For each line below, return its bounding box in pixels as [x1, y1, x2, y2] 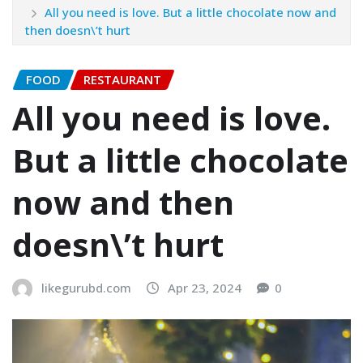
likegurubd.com [41, 280, 131, 297]
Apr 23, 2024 [168, 280, 241, 297]
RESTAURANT [83, 70, 161, 88]
